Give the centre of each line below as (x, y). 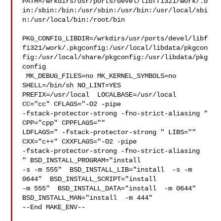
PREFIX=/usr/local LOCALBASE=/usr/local (99, 95)
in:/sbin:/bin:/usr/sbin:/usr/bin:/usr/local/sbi (115, 10)
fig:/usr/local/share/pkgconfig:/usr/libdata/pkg (115, 57)
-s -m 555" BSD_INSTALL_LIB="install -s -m (107, 170)
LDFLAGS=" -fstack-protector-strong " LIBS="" (109, 132)
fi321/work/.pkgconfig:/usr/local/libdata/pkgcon (115, 48)
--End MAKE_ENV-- (54, 207)
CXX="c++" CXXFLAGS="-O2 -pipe (82, 142)
